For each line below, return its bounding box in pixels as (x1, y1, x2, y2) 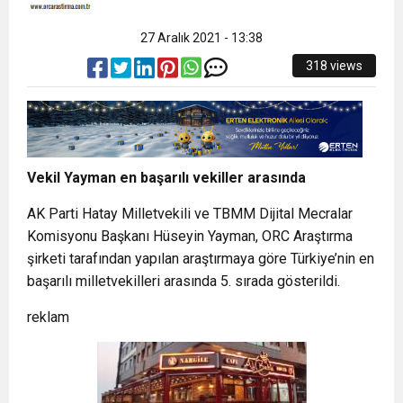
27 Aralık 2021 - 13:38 (140, 31, 263, 46)
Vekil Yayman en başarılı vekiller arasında (27, 168, 306, 186)
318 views (306, 58, 363, 74)
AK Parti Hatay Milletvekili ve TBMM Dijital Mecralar (27, 204, 353, 222)
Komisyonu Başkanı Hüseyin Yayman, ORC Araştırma (27, 227, 353, 245)
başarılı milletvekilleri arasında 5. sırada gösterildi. (27, 272, 340, 290)
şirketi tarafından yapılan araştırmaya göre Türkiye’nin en (27, 249, 374, 267)
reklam (27, 308, 69, 326)
